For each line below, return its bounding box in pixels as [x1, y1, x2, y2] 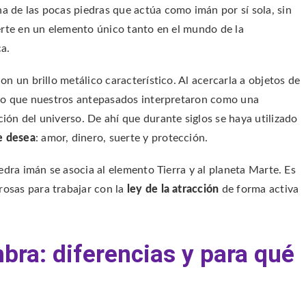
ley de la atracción [126, 183, 219, 195]
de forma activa [219, 183, 299, 195]
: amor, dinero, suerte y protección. [35, 132, 208, 143]
